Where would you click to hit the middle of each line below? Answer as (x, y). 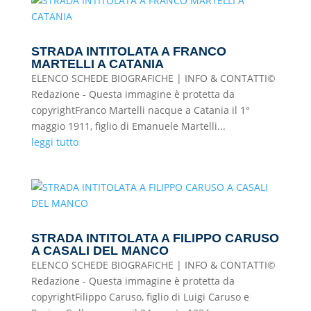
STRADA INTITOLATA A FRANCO (128, 51)
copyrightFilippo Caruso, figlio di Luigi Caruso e (140, 297)
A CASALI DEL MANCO (100, 251)
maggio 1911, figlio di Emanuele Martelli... (128, 126)
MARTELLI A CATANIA (97, 64)
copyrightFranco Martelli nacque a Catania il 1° (140, 110)
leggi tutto (54, 142)
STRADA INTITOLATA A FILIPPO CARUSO (155, 238)
